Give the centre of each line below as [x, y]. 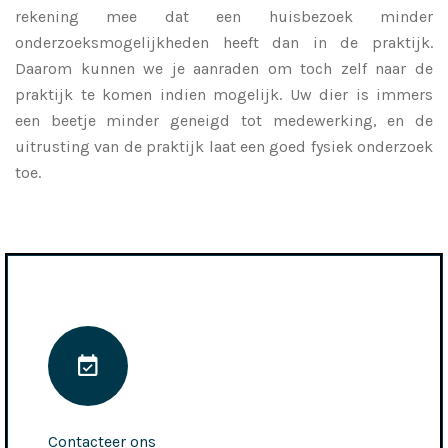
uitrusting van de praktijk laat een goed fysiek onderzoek [224, 146]
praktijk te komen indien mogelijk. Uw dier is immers [224, 94]
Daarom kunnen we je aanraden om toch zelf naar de [224, 68]
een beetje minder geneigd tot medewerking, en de [224, 120]
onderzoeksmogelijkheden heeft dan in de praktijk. [224, 42]
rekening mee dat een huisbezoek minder [224, 16]
